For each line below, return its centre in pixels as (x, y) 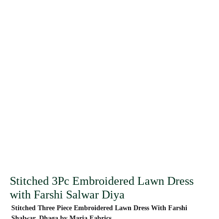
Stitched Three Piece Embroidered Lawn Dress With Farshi (99, 208)
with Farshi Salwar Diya (67, 195)
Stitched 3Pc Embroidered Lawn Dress (102, 181)
